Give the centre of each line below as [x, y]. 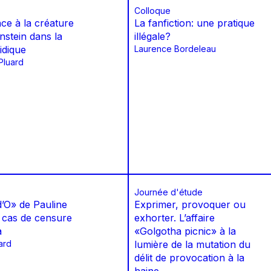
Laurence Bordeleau [175, 49]
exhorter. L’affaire [175, 218]
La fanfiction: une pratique [194, 23]
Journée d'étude [168, 192]
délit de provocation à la [189, 258]
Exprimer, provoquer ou [190, 205]
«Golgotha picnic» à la [185, 231]
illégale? [152, 37]
